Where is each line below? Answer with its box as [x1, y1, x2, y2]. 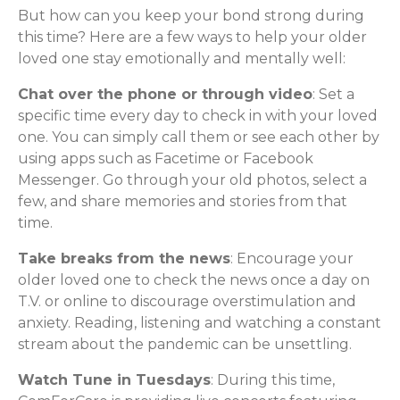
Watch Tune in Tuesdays [18, 371, 211, 388]
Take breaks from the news [18, 250, 230, 267]
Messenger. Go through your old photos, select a [18, 171, 367, 188]
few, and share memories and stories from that [18, 193, 347, 210]
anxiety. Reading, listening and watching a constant [18, 314, 381, 331]
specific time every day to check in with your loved [18, 107, 378, 124]
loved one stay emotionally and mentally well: [18, 50, 346, 67]
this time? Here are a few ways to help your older [18, 29, 367, 46]
